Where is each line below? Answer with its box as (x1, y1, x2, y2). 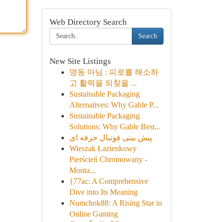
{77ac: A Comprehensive (69, 177, 148, 185)
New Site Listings (49, 56, 111, 66)
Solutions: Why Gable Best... (69, 122, 161, 131)
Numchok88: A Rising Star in (69, 199, 162, 207)
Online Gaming (69, 210, 118, 218)
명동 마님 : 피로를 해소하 (69, 68, 159, 76)
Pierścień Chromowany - (69, 155, 147, 164)
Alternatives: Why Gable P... (69, 101, 159, 109)
